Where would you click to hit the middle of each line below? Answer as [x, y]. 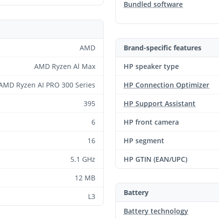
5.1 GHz [83, 159]
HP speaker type [151, 66]
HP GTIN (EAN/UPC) [155, 159]
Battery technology [156, 211]
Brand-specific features [163, 48]
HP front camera [151, 122]
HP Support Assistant [160, 103]
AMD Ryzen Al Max [65, 66]
